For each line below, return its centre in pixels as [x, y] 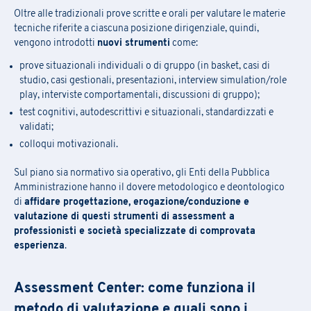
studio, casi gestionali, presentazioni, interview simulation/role [153, 81]
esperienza [39, 246]
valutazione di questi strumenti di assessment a [124, 217]
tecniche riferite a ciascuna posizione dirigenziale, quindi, [136, 28]
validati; [36, 127]
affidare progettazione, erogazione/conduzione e [137, 202]
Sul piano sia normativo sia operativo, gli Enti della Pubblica [142, 173]
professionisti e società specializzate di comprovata [135, 231]
